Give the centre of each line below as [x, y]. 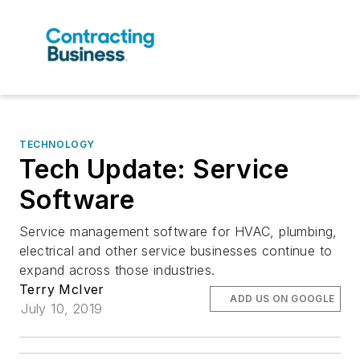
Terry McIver [62, 290]
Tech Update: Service [154, 170]
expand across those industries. [117, 270]
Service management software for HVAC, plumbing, [178, 232]
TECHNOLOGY [57, 145]
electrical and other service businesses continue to [176, 251]
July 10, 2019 [62, 309]
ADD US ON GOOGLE [282, 299]
